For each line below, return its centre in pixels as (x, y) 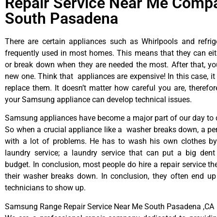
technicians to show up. (45, 188)
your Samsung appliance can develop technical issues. (98, 100)
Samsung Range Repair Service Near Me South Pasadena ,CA (109, 206)
